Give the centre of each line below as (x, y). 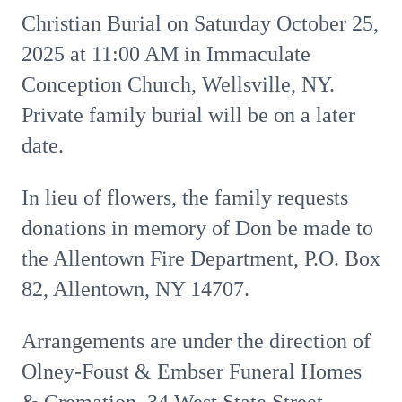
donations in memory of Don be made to (197, 228)
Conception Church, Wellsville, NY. (178, 84)
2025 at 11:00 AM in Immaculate (166, 54)
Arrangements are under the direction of (196, 341)
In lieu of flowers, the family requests (185, 197)
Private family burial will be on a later (188, 115)
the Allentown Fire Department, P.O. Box (201, 258)
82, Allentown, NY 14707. (138, 289)
